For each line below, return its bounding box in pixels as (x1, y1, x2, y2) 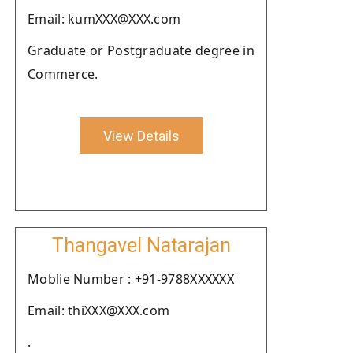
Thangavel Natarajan (51, 234, 231, 257)
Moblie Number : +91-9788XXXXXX (28, 270, 234, 288)
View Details (102, 127, 180, 144)
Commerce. (28, 65, 98, 83)
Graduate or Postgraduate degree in (28, 42, 255, 59)
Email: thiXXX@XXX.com (28, 302, 170, 319)
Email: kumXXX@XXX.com (28, 10, 181, 28)
